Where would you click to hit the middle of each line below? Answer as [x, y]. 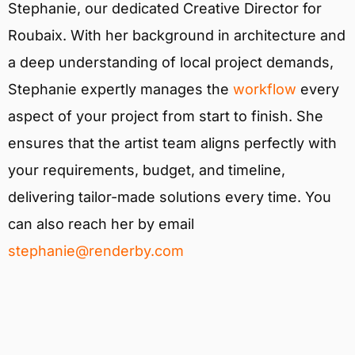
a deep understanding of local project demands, [171, 63]
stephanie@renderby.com [96, 251]
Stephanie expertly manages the [120, 90]
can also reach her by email [101, 224]
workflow [265, 90]
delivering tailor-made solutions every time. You [170, 197]
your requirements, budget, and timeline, [147, 170]
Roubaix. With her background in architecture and [177, 36]
